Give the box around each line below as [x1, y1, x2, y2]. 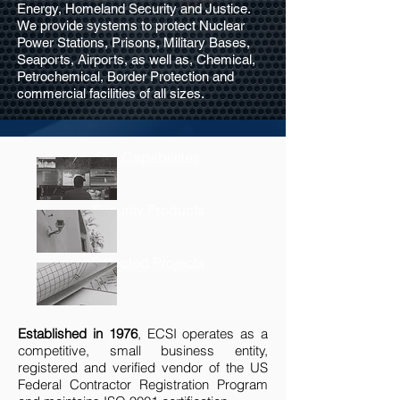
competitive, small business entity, [18, 342, 268, 359]
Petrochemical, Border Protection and [17, 69, 234, 84]
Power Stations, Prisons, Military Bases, [17, 35, 250, 50]
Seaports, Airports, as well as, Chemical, [17, 52, 255, 67]
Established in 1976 [18, 325, 137, 342]
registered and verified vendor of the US [18, 359, 268, 376]
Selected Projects [91, 254, 204, 271]
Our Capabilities [96, 148, 200, 166]
